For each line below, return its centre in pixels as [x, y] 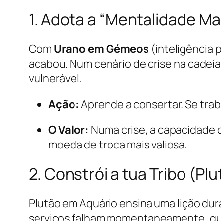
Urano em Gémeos [101, 49]
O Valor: [69, 129]
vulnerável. [55, 78]
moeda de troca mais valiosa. [118, 144]
